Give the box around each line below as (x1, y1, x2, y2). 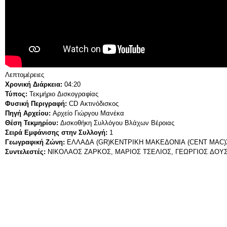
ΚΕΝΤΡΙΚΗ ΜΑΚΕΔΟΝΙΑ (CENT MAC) (110, 138, 226, 146)
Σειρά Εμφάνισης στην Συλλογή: (5, 128, 109, 136)
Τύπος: (5, 90, 29, 98)
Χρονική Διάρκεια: (5, 80, 64, 88)
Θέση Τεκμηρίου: (5, 119, 60, 127)
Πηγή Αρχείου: (5, 109, 53, 117)
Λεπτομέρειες (5, 70, 44, 79)
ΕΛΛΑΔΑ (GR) (67, 138, 110, 146)
